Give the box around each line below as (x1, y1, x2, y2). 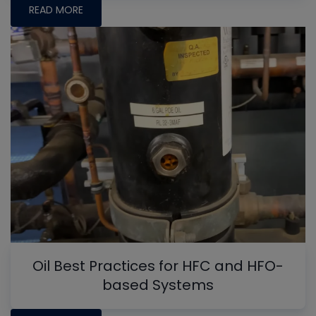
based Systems (102, 274, 214, 295)
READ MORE (29, 3, 83, 18)
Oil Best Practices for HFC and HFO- (32, 255, 284, 276)
